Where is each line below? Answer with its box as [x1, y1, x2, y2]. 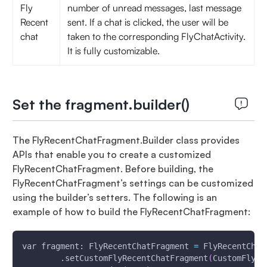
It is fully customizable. [67, 45, 160, 57]
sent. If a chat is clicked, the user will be [67, 16, 228, 28]
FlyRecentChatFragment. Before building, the [12, 163, 213, 175]
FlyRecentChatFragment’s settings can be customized [12, 177, 253, 189]
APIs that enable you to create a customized [12, 148, 211, 160]
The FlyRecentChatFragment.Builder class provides [12, 134, 240, 146]
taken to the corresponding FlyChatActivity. [67, 30, 246, 42]
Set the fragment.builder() [12, 95, 190, 113]
